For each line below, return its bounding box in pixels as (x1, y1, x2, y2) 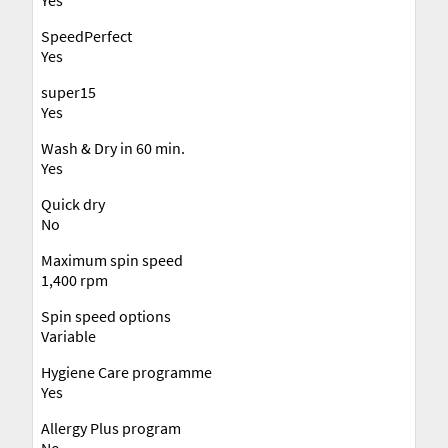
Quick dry (41, 193, 105, 214)
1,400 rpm (41, 269, 108, 290)
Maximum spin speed (41, 249, 183, 270)
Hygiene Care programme (41, 361, 212, 382)
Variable (41, 325, 96, 346)
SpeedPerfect (41, 25, 132, 46)
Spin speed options (41, 305, 171, 326)
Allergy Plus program (41, 417, 181, 438)
